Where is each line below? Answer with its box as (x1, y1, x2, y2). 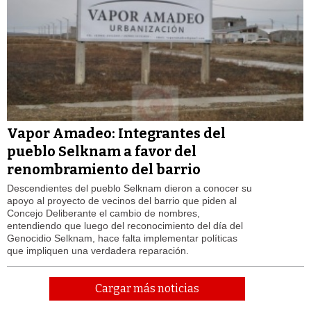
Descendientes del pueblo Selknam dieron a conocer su (7, 183, 252, 194)
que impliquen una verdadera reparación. (7, 245, 189, 257)
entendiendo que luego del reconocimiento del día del (7, 220, 243, 232)
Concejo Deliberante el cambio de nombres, (7, 208, 200, 219)
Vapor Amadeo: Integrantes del (7, 125, 226, 142)
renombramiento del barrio (7, 161, 201, 178)
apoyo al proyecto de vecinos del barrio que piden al (7, 195, 237, 207)
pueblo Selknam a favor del (7, 143, 196, 160)
